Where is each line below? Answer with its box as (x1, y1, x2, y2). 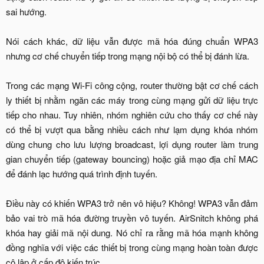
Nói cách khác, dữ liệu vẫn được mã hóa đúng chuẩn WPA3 (6, 34, 258, 47)
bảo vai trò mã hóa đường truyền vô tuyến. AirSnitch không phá (6, 211, 258, 224)
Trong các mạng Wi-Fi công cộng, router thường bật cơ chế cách (6, 78, 258, 91)
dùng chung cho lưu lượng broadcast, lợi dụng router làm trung (6, 137, 258, 150)
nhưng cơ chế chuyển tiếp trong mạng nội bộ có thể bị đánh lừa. (6, 49, 249, 62)
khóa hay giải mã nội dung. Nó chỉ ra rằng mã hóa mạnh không (6, 226, 258, 239)
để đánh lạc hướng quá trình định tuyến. (6, 167, 157, 180)
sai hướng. (6, 5, 47, 18)
